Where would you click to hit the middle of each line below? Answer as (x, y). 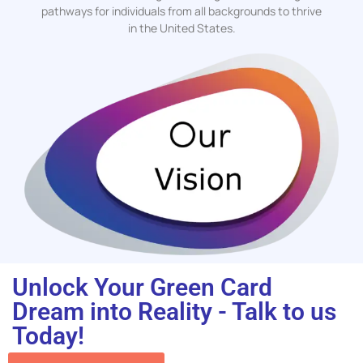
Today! (48, 335)
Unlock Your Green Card (142, 287)
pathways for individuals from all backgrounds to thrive (181, 11)
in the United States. (181, 28)
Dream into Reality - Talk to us (174, 311)
